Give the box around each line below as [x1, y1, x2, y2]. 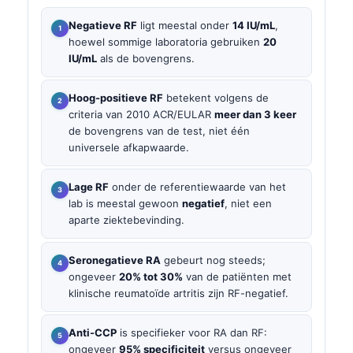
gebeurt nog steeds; [161, 253, 266, 266]
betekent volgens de [163, 91, 269, 105]
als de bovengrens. [97, 51, 195, 65]
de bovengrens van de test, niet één [69, 124, 250, 138]
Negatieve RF [69, 18, 137, 32]
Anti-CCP [69, 325, 117, 339]
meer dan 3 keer [214, 108, 296, 121]
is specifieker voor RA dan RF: [117, 325, 267, 339]
